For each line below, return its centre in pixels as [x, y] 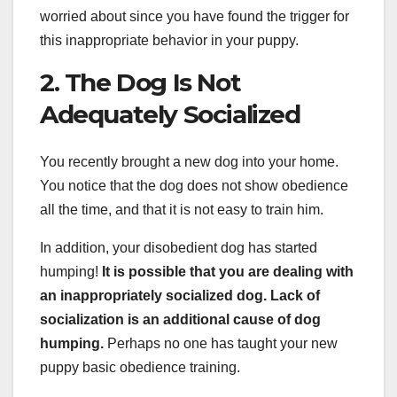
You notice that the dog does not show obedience [194, 185]
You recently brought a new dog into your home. [189, 161]
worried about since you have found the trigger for [195, 16]
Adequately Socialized [170, 114]
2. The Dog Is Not [140, 82]
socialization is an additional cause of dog [180, 319]
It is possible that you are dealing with [226, 271]
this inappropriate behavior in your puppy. [169, 40]
